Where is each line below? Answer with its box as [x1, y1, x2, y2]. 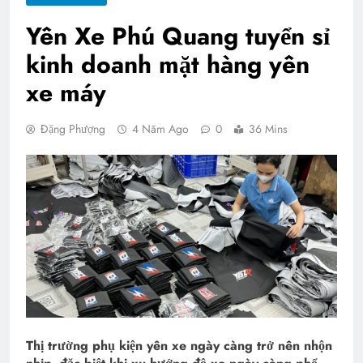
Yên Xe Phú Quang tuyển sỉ [26, 18, 330, 53]
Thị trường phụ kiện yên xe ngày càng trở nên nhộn [26, 336, 332, 356]
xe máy [26, 75, 106, 110]
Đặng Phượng [41, 120, 105, 137]
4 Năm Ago [132, 120, 189, 137]
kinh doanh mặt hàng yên [26, 46, 310, 82]
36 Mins [249, 120, 288, 137]
